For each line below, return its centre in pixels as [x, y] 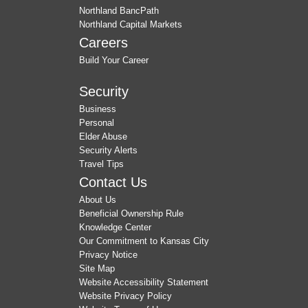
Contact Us [113, 181]
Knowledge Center [115, 227]
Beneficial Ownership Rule [131, 213]
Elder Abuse [103, 136]
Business [98, 109]
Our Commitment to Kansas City [144, 241]
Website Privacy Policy [125, 296]
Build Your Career [114, 60]
